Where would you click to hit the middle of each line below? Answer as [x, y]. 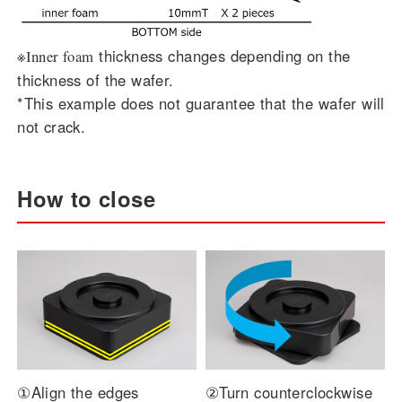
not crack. [52, 127]
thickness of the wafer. [96, 80]
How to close [87, 199]
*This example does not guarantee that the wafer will [201, 104]
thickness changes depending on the [222, 56]
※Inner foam [56, 57]
